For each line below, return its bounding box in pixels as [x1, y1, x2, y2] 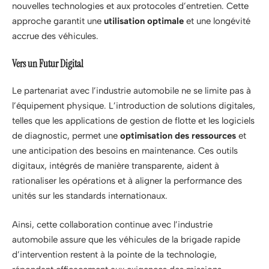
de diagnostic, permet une [12, 130, 120, 142]
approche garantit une [12, 16, 104, 27]
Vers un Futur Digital [12, 56, 83, 70]
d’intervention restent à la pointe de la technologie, [12, 249, 217, 260]
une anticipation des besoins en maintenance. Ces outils [12, 145, 238, 157]
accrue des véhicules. [12, 31, 98, 42]
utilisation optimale [104, 16, 184, 27]
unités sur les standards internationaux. [12, 190, 168, 202]
